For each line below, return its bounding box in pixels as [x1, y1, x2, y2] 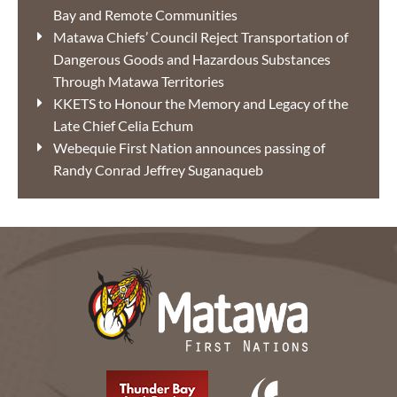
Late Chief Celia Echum [53, 117, 193, 135]
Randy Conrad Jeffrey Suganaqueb [53, 161, 263, 179]
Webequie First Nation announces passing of [53, 139, 325, 157]
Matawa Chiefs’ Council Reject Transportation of [53, 28, 348, 46]
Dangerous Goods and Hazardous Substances [53, 51, 331, 68]
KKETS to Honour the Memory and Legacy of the [53, 95, 348, 113]
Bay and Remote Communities [53, 6, 237, 24]
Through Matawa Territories [53, 73, 224, 90]
